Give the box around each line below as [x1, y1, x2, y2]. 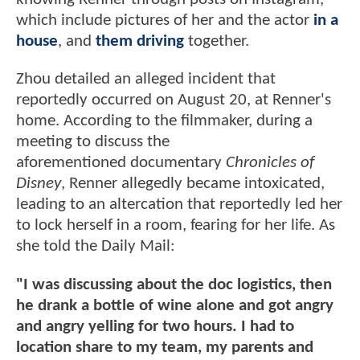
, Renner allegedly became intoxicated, [61, 175, 325, 193]
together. [184, 32, 249, 50]
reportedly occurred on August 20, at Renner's [16, 92, 331, 109]
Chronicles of [226, 154, 314, 172]
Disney [16, 175, 61, 193]
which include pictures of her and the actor [16, 11, 313, 29]
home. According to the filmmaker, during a [16, 112, 313, 130]
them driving [96, 32, 184, 50]
